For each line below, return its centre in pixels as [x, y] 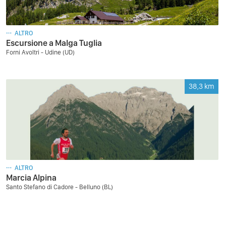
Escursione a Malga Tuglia [54, 43]
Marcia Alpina [31, 178]
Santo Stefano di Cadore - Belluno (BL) [60, 187]
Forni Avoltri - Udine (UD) [40, 52]
